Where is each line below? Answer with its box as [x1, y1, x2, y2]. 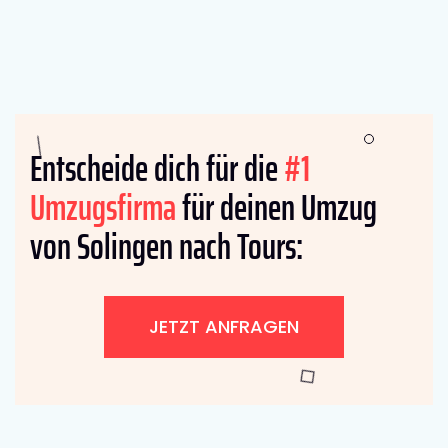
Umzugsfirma [30, 178, 176, 236]
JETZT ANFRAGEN [149, 313, 299, 339]
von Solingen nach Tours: [30, 217, 303, 275]
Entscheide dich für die [30, 139, 284, 197]
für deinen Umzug [176, 178, 377, 236]
